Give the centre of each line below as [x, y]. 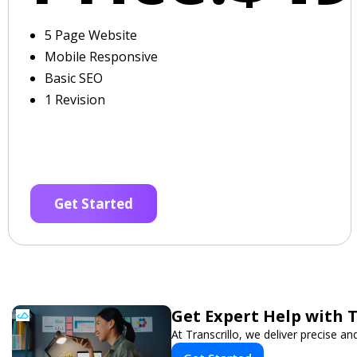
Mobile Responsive [101, 57]
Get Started [94, 204]
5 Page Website [91, 35]
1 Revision [75, 100]
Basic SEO [74, 78]
